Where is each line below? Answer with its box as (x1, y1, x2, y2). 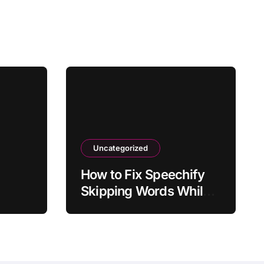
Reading (81, 200, 129, 215)
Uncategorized (93, 143, 148, 153)
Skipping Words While (81, 183, 210, 199)
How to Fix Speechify (81, 167, 205, 182)
